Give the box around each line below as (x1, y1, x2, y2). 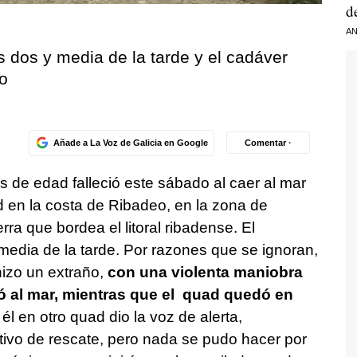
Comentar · (245, 137, 292, 147)
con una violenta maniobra (107, 263, 303, 280)
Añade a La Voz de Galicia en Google (53, 137, 208, 147)
